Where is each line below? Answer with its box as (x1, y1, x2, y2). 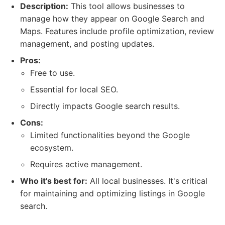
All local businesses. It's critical (87, 176, 207, 186)
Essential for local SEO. (30, 84, 118, 94)
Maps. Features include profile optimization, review (20, 26, 214, 36)
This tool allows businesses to (68, 1, 185, 11)
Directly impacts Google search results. (30, 101, 180, 111)
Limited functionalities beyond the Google (30, 130, 190, 140)
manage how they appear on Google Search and (20, 14, 204, 24)
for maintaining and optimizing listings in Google (20, 188, 205, 198)
